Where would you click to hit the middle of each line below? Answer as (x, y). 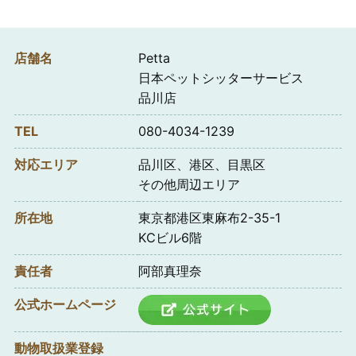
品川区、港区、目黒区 (201, 164)
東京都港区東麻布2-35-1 (209, 217)
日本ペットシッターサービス (221, 77)
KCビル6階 (170, 237)
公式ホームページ (65, 304)
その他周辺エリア (189, 184)
